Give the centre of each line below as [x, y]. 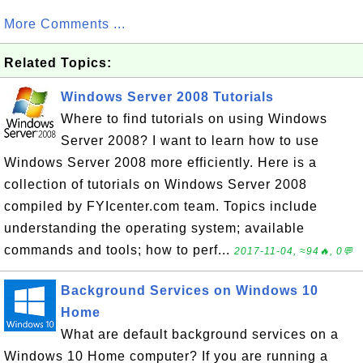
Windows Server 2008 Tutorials [167, 97]
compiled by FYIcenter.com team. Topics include [161, 206]
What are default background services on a [200, 334]
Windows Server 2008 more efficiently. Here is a [160, 162]
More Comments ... [65, 24]
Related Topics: [58, 63]
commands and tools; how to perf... [119, 250]
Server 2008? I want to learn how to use [190, 141]
